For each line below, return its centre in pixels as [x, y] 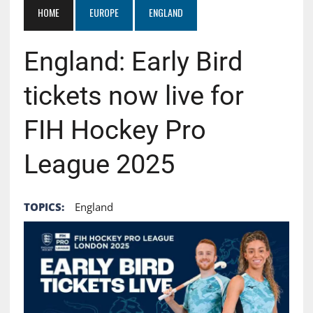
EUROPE [104, 12]
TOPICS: [44, 206]
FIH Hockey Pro [115, 130]
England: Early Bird [133, 61]
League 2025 [99, 164]
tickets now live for [133, 95]
